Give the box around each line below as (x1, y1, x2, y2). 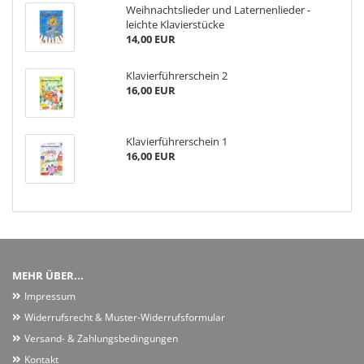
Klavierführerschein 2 (125, 68, 227, 83)
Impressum (24, 289, 76, 303)
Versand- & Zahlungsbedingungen (24, 331, 178, 345)
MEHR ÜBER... (12, 268, 84, 283)
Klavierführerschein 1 (125, 134, 227, 149)
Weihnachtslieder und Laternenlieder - (125, 2, 310, 17)
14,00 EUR (125, 32, 175, 46)
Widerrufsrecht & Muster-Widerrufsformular (24, 310, 225, 324)
